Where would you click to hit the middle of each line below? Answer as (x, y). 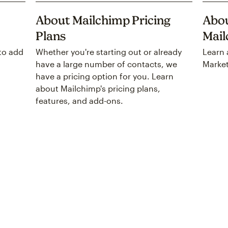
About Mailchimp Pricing (103, 20)
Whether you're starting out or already (109, 52)
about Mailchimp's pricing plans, (98, 89)
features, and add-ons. (80, 101)
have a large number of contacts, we (107, 64)
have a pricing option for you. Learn (105, 76)
